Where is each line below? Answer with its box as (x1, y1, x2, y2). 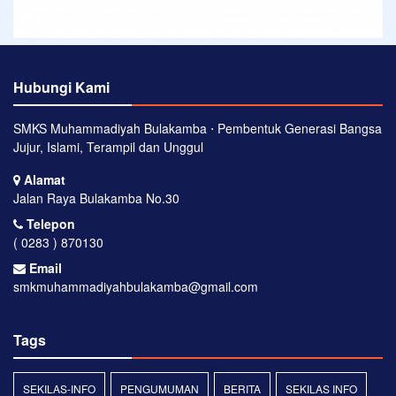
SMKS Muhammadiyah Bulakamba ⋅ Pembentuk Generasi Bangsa (13, 119, 382, 137)
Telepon (23, 215, 75, 232)
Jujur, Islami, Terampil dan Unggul (13, 138, 203, 156)
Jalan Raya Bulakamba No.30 (13, 189, 179, 207)
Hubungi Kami (13, 77, 110, 97)
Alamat (20, 171, 65, 188)
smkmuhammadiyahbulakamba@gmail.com (13, 278, 258, 295)
